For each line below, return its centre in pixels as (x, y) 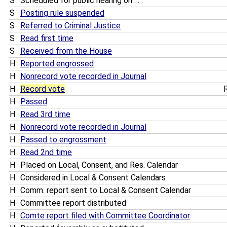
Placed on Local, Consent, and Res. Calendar (99, 165)
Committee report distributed (73, 203)
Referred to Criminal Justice (70, 26)
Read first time (47, 39)
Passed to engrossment (63, 140)
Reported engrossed (57, 64)
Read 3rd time (45, 115)
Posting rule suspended (62, 13)
